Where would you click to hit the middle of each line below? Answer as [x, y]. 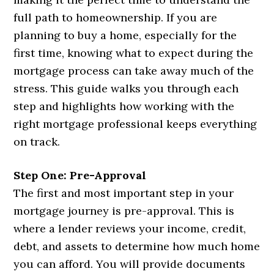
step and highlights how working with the [124, 106]
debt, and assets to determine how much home [137, 246]
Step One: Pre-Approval [80, 176]
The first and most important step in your [124, 193]
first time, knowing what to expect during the [134, 53]
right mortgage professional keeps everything [135, 124]
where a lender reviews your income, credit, [130, 229]
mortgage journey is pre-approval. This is [124, 211]
